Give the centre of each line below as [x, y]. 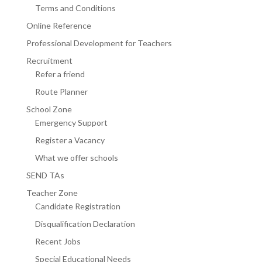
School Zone [49, 109]
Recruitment [49, 60]
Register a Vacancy [70, 140]
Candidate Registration [77, 206]
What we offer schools [76, 157]
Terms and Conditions [75, 8]
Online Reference [58, 25]
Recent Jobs [58, 241]
